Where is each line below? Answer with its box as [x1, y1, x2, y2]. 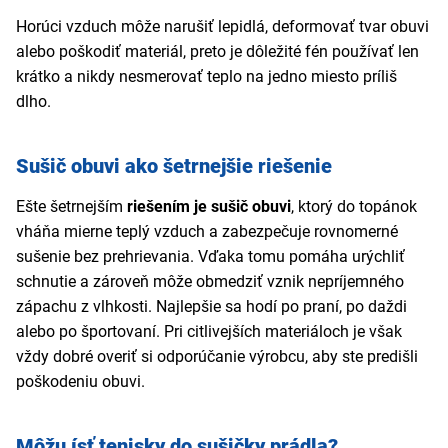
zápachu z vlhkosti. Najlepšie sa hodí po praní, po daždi [16, 297, 407, 317]
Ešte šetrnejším [16, 197, 127, 217]
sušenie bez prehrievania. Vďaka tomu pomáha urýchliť [16, 247, 405, 267]
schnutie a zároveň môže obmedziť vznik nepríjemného [16, 272, 404, 292]
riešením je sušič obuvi [127, 197, 291, 217]
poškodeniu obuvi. [16, 372, 145, 392]
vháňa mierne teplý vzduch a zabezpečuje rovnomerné [16, 222, 398, 242]
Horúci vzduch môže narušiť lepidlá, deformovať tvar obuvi [16, 17, 429, 37]
